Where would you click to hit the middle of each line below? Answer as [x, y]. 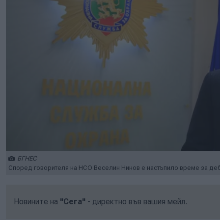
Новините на [37, 201]
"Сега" [73, 201]
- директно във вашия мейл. [136, 201]
